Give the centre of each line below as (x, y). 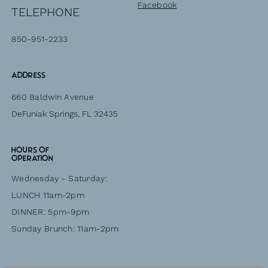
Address (28, 75)
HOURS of (31, 149)
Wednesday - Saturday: (61, 179)
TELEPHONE (46, 12)
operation (33, 158)
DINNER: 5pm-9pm (51, 212)
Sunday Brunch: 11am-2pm (65, 229)
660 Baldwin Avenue (53, 97)
